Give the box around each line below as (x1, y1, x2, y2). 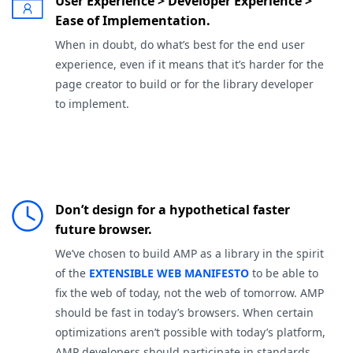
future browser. (55, 221, 152, 239)
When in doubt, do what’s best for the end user (55, 37, 305, 53)
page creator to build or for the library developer (55, 76, 314, 92)
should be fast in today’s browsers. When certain (55, 305, 314, 320)
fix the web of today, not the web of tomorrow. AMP (55, 285, 324, 300)
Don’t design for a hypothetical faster (55, 201, 290, 219)
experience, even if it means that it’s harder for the (55, 57, 324, 72)
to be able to (249, 266, 318, 281)
